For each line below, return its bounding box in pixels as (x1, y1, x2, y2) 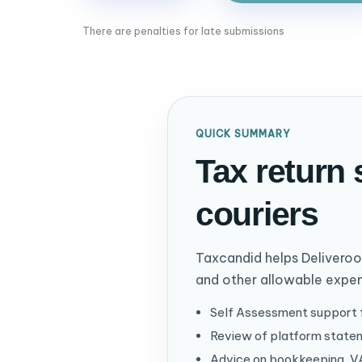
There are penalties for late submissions (82, 25, 284, 38)
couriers (196, 196, 318, 234)
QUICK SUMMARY (196, 128, 291, 141)
